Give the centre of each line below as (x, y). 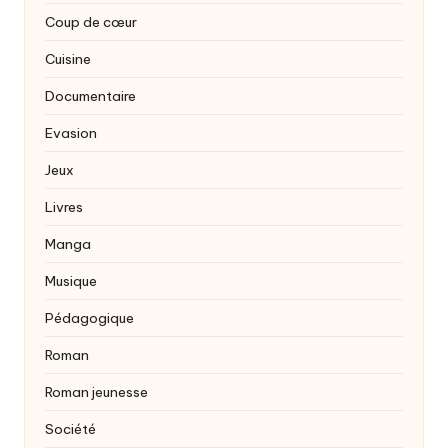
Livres (64, 207)
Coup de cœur (91, 22)
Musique (71, 281)
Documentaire (90, 96)
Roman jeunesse (96, 392)
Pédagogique (89, 318)
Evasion (71, 133)
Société (70, 429)
